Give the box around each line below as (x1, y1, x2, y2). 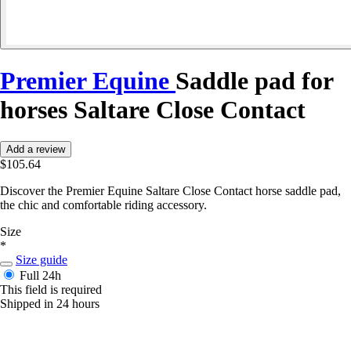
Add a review (6, 143, 65, 156)
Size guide (16, 253, 67, 267)
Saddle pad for (175, 66, 333, 95)
